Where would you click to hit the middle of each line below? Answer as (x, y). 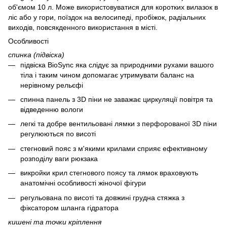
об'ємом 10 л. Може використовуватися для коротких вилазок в (113, 7)
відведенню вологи (52, 109)
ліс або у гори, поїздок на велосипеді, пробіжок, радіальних (107, 17)
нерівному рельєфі (52, 85)
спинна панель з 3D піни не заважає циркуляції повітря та (117, 99)
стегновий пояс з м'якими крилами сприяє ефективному (114, 148)
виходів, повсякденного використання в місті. (83, 27)
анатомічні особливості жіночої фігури (83, 183)
